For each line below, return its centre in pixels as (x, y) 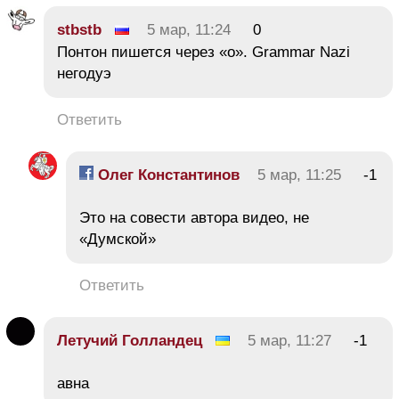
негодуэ (84, 74)
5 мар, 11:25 (299, 175)
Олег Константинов (167, 175)
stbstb (79, 30)
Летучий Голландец (130, 341)
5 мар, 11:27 (289, 341)
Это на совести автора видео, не (194, 218)
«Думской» (118, 240)
